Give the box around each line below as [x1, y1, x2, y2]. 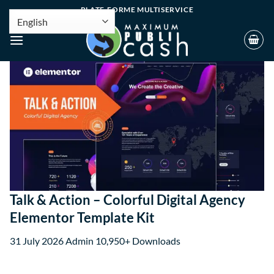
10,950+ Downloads [95, 234, 180, 246]
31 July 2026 [10, 234, 65, 246]
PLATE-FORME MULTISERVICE [80, 4, 194, 14]
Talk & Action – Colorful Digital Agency [10, 191, 245, 208]
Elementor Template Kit [10, 209, 155, 226]
